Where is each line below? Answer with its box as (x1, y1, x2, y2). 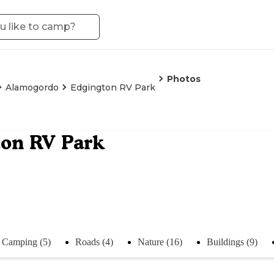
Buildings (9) (207, 236, 257, 247)
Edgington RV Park (70, 82, 155, 93)
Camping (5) (2, 236, 51, 247)
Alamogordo (6, 82, 59, 93)
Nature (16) (138, 236, 182, 247)
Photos (167, 73, 201, 84)
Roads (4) (75, 236, 113, 247)
